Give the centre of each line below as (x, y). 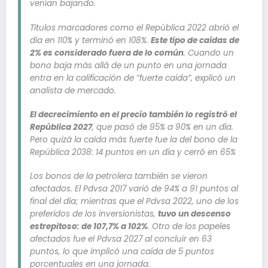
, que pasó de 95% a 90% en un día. (163, 127)
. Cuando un (209, 53)
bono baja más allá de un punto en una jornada (128, 65)
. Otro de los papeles (189, 226)
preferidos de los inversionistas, (94, 214)
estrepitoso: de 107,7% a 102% (89, 226)
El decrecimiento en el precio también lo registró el (133, 114)
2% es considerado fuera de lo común (107, 53)
